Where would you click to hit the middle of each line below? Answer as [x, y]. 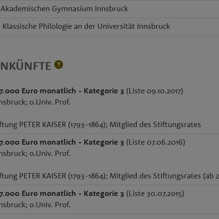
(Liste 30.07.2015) [154, 193]
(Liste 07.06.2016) [155, 142]
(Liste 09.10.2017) [154, 90]
